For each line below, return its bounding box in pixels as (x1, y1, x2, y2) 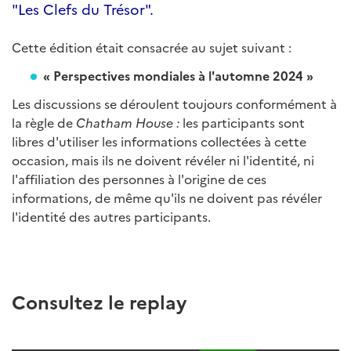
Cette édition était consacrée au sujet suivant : (12, 38, 291, 56)
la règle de (12, 114, 76, 132)
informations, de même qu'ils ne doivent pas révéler (12, 189, 322, 207)
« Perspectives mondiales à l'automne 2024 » (43, 67, 313, 85)
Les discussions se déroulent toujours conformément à (12, 95, 337, 113)
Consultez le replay (12, 288, 186, 315)
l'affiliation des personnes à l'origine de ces (12, 170, 266, 188)
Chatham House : (76, 114, 183, 132)
